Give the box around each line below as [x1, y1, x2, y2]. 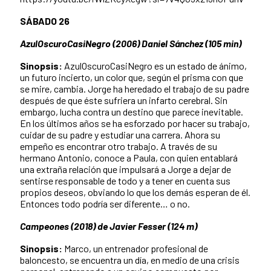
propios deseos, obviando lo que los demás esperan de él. [20, 186, 250, 198]
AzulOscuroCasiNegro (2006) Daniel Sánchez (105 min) [20, 37, 241, 49]
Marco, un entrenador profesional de [62, 242, 208, 254]
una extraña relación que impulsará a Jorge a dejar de [20, 163, 231, 175]
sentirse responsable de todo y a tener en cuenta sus [20, 174, 230, 186]
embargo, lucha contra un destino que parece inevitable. [20, 105, 243, 117]
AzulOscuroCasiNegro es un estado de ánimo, [62, 59, 247, 71]
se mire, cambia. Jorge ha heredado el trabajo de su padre [20, 82, 249, 94]
